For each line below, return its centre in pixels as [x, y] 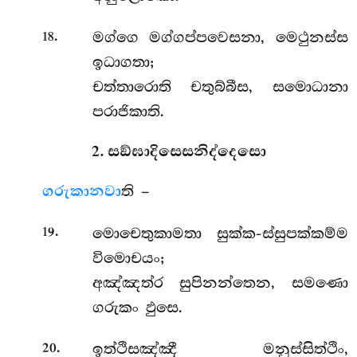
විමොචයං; [128, 258]
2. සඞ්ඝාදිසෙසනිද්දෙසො [178, 152]
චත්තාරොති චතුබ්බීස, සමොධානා [220, 87]
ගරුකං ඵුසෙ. [137, 307]
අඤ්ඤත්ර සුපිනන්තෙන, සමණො [220, 282]
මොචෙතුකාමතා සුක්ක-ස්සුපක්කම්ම [220, 233]
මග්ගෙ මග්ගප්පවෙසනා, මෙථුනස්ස [220, 38]
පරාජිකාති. [128, 112]
